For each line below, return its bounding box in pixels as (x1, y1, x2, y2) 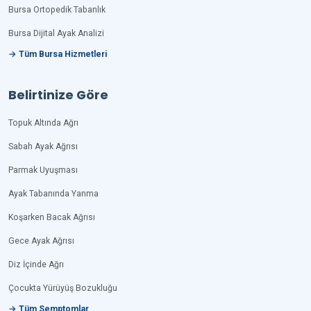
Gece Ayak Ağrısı (8, 236, 74, 246)
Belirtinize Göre (8, 87, 108, 103)
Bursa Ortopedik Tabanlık (8, 5, 106, 15)
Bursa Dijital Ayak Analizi (8, 28, 104, 38)
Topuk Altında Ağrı (8, 118, 78, 128)
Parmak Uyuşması (8, 165, 78, 175)
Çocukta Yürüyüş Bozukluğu (8, 283, 117, 293)
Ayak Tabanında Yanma (8, 189, 99, 199)
